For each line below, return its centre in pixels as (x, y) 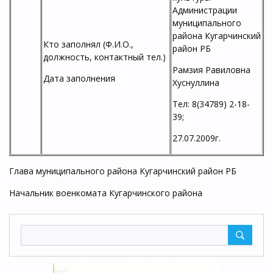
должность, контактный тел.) (105, 57)
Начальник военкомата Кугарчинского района (106, 193)
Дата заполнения (79, 78)
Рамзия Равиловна (211, 70)
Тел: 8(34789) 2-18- (211, 104)
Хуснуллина (196, 83)
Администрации (205, 10)
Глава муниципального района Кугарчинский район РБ (123, 171)
